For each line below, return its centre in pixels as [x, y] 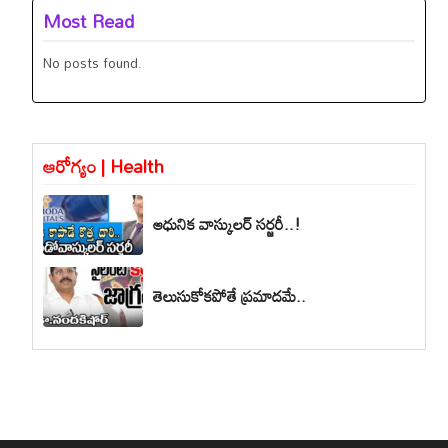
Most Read [89, 20]
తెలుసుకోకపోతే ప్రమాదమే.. [230, 296]
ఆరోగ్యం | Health [104, 165]
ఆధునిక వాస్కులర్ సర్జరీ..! [227, 224]
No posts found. [93, 62]
